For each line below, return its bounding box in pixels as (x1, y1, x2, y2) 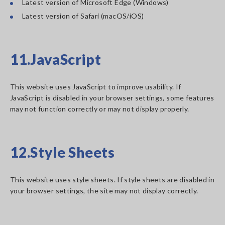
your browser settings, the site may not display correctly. (10, 186, 198, 195)
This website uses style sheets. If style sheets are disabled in (10, 175, 215, 184)
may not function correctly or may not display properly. (10, 104, 189, 113)
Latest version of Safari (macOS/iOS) (22, 12, 144, 20)
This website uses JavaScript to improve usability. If (10, 82, 181, 91)
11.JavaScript (10, 51, 101, 68)
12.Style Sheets (10, 144, 115, 161)
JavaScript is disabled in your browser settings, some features (10, 93, 214, 102)
